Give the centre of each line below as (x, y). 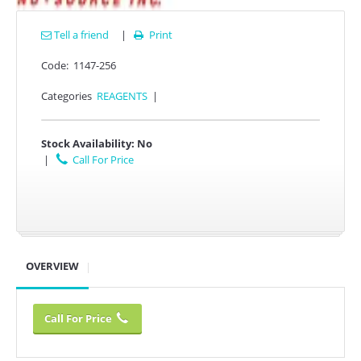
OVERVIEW (52, 266)
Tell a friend (80, 34)
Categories (66, 95)
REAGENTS (122, 95)
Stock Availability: (88, 143)
